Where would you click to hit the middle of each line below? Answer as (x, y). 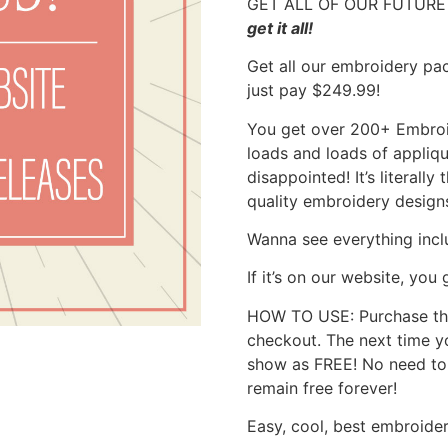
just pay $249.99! (313, 90)
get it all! (279, 27)
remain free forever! (321, 387)
